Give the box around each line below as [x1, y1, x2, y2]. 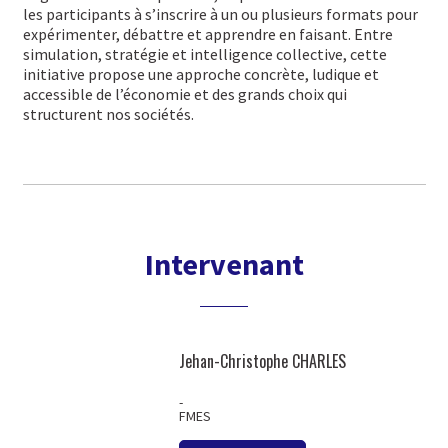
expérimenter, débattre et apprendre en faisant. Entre [22, 24, 393, 45]
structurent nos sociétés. [22, 104, 194, 125]
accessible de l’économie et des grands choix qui [22, 84, 347, 105]
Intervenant [144, 245, 304, 284]
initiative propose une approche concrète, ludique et [22, 64, 379, 85]
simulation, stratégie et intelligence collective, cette [22, 44, 387, 65]
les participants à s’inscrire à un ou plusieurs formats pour [22, 4, 418, 25]
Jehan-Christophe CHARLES [178, 349, 346, 374]
